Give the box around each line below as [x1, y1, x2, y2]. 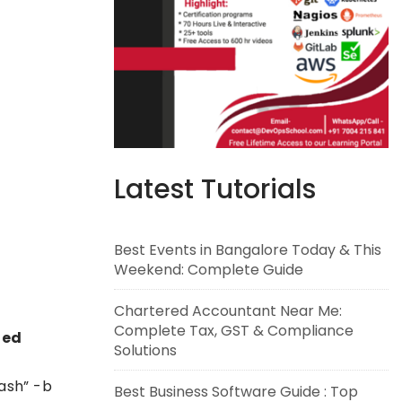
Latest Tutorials [114, 170, 316, 208]
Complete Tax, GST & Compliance [114, 320, 354, 341]
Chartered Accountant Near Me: [114, 301, 342, 321]
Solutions [114, 340, 177, 361]
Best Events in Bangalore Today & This [114, 240, 381, 260]
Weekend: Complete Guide [114, 259, 303, 280]
